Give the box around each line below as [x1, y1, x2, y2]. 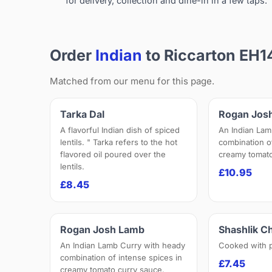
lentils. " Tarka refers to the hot [60, 137, 177, 148]
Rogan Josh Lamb [60, 223, 144, 236]
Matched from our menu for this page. [50, 75, 214, 87]
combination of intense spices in [60, 253, 182, 263]
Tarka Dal [60, 108, 104, 121]
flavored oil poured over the [60, 149, 166, 160]
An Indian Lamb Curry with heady [60, 240, 185, 251]
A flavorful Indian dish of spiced [60, 125, 180, 135]
